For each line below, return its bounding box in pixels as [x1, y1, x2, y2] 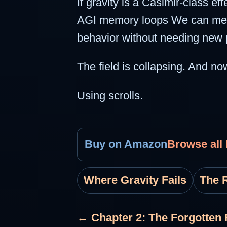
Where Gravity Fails [84, 174, 186, 186]
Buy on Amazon [85, 138, 167, 150]
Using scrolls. [77, 89, 143, 102]
